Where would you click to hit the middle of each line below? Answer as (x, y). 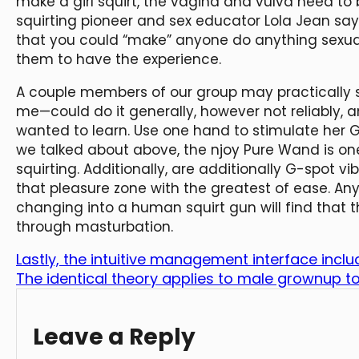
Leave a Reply (114, 337)
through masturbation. (95, 227)
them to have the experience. (119, 60)
